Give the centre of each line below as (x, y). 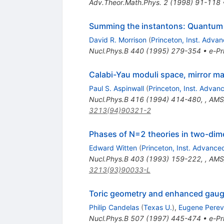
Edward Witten (113, 148)
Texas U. (157, 207)
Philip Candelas (114, 207)
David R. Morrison (117, 40)
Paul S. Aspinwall (116, 88)
